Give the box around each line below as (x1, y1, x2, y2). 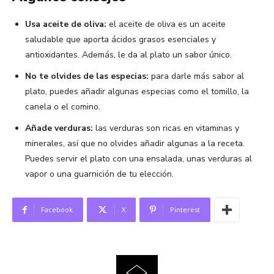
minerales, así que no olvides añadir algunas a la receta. (25, 138, 245, 150)
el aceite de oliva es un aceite (106, 18, 226, 31)
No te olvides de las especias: (25, 70, 149, 83)
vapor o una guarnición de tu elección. (25, 168, 174, 180)
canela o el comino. (25, 101, 100, 113)
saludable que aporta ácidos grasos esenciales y (25, 34, 216, 46)
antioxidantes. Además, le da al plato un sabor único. (25, 49, 232, 61)
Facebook (41, 205, 73, 215)
